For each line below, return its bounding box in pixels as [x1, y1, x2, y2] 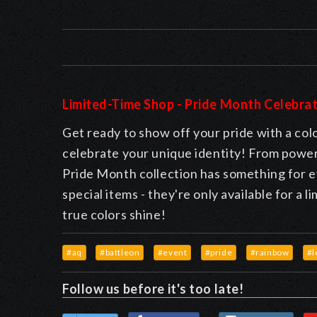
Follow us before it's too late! [62, 281, 244, 297]
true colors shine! [62, 207, 166, 223]
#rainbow [250, 246, 289, 258]
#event [157, 246, 188, 258]
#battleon [100, 246, 140, 258]
